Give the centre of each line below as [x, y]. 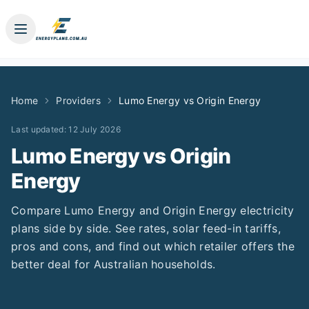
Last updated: [40, 129]
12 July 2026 [94, 129]
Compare [38, 210]
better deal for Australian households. [113, 264]
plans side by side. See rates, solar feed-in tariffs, [146, 228]
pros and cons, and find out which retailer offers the [153, 246]
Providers [78, 100]
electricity [266, 210]
